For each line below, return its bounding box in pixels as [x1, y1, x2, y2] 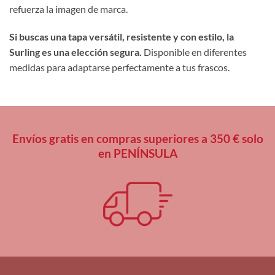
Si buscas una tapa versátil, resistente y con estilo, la [9, 31, 234, 43]
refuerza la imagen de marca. [9, 2, 128, 15]
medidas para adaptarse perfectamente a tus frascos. [9, 61, 230, 74]
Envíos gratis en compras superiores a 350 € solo [12, 131, 263, 145]
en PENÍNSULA [98, 145, 177, 160]
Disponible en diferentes [142, 46, 247, 58]
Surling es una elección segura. [9, 46, 142, 58]
